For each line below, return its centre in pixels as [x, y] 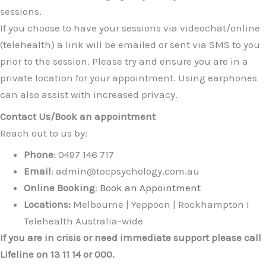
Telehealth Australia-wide [83, 221]
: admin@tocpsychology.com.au [125, 171]
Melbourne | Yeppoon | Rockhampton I [160, 204]
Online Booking [59, 188]
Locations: [47, 204]
